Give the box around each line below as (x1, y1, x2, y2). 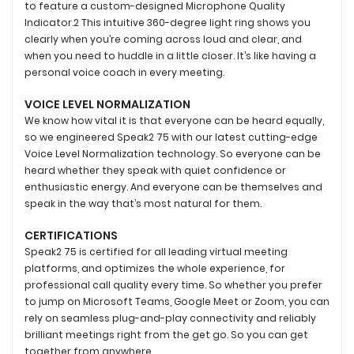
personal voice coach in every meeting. (24, 65, 224, 79)
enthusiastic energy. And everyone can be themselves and (24, 179, 322, 194)
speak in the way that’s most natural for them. (24, 196, 262, 210)
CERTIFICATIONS (24, 227, 118, 243)
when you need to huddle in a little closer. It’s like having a (24, 48, 316, 62)
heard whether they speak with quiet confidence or (24, 163, 286, 177)
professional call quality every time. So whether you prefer (24, 277, 322, 292)
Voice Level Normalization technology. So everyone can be (24, 146, 321, 160)
